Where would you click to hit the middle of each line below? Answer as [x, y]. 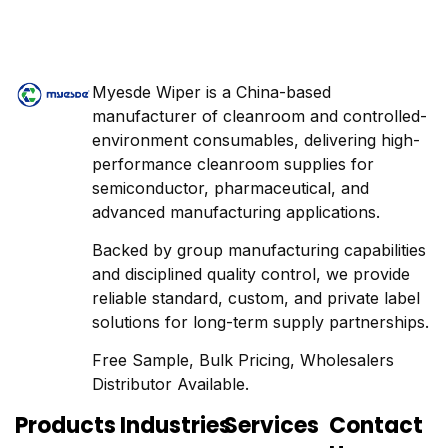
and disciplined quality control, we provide [251, 274]
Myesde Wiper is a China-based [212, 91]
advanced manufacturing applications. [236, 211]
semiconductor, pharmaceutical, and [231, 187]
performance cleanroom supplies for [233, 163]
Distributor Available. [171, 384]
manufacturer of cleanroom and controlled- [260, 115]
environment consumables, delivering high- [256, 139]
